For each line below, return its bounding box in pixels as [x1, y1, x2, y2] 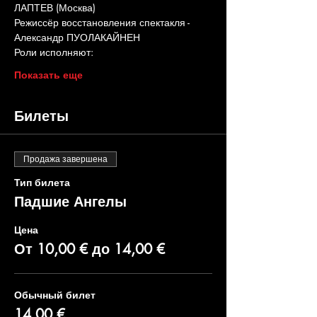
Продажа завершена [23, 154, 108, 164]
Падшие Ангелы [14, 192, 127, 211]
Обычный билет [14, 288, 96, 301]
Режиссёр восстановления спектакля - [14, 16, 192, 29]
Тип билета [14, 175, 70, 189]
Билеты [14, 107, 69, 125]
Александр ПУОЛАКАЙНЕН [14, 30, 140, 44]
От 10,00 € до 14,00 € [14, 240, 165, 258]
